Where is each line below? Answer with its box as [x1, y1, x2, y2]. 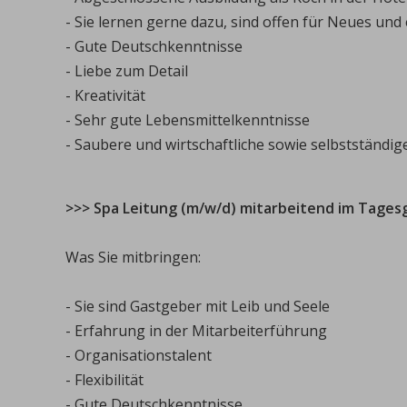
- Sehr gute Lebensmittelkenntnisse [65, 110, 310, 130]
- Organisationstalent [65, 345, 212, 365]
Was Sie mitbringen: [65, 247, 201, 267]
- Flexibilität [65, 370, 144, 390]
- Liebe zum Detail [65, 61, 188, 81]
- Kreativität [65, 85, 145, 105]
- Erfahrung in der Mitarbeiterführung [65, 321, 327, 341]
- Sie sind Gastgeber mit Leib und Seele [65, 296, 333, 316]
